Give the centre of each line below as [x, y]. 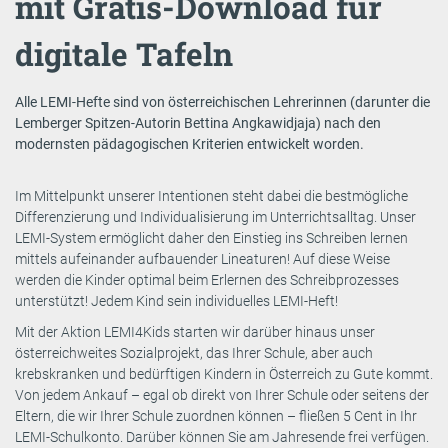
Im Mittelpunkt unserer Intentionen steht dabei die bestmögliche [211, 196]
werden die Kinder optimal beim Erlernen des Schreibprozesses [207, 280]
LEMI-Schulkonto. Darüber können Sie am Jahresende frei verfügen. [222, 437]
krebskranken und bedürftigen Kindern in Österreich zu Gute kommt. [224, 374]
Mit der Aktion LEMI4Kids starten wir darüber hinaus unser [195, 332]
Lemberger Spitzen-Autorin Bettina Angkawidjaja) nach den [198, 123]
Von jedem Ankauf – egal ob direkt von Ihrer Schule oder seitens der [222, 395]
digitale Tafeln [124, 54]
